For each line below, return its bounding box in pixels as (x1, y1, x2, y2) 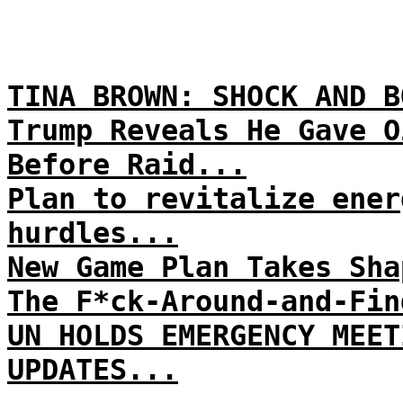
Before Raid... (7, 148, 246, 182)
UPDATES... (7, 353, 178, 387)
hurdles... (7, 216, 178, 250)
